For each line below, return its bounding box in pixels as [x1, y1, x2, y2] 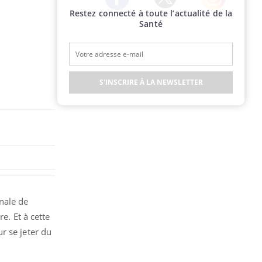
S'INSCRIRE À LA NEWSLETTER [99, 77, 203, 87]
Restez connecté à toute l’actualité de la [69, 8, 233, 19]
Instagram [201, 9, 240, 21]
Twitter [152, 8, 180, 19]
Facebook [104, 9, 140, 20]
